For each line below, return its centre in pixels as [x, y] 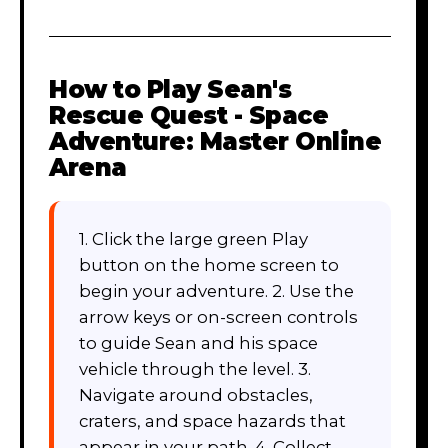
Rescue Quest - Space [189, 115]
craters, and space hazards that [212, 420]
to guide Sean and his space [198, 342]
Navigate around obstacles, [196, 394]
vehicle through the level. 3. [195, 368]
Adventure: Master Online [215, 141]
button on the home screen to [209, 264]
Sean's [249, 89]
